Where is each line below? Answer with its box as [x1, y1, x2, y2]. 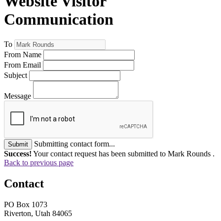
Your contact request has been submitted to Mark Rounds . [32, 149, 215, 158]
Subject [4, 71, 27, 79]
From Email [4, 60, 41, 69]
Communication [4, 10, 113, 29]
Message [4, 91, 31, 100]
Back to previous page [4, 158, 74, 167]
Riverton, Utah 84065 [4, 209, 72, 218]
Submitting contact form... [34, 139, 115, 148]
